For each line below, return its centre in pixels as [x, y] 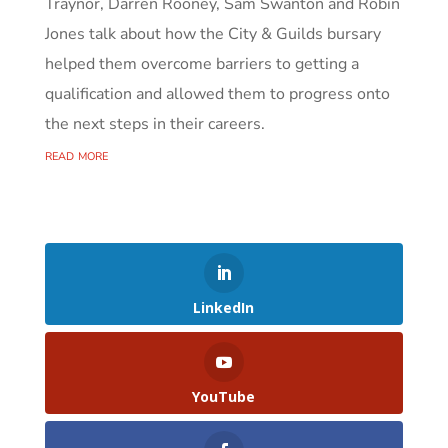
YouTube [224, 397]
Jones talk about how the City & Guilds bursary [212, 34]
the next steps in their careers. [154, 124]
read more [76, 155]
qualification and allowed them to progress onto [217, 94]
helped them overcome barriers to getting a [201, 64]
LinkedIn [224, 308]
